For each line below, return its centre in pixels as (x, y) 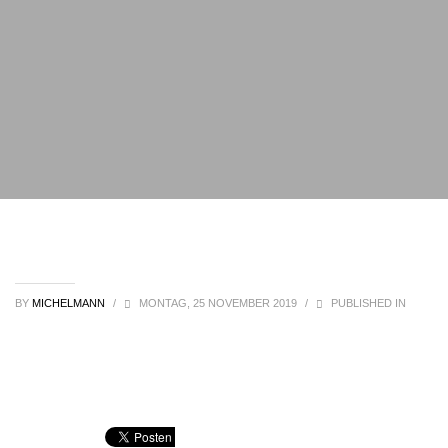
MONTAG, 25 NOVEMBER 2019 (219, 303)
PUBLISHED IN (367, 303)
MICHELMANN (70, 303)
